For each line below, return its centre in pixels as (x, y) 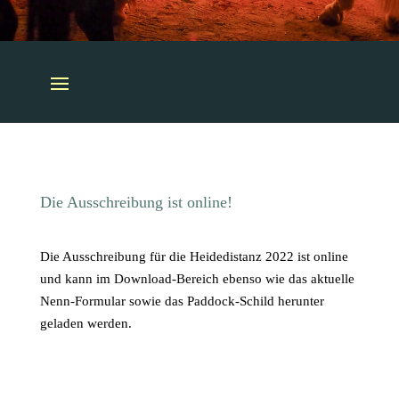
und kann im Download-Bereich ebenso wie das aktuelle (197, 278)
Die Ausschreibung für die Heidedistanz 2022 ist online (194, 256)
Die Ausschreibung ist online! (136, 202)
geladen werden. (85, 323)
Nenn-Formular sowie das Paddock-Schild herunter (182, 301)
